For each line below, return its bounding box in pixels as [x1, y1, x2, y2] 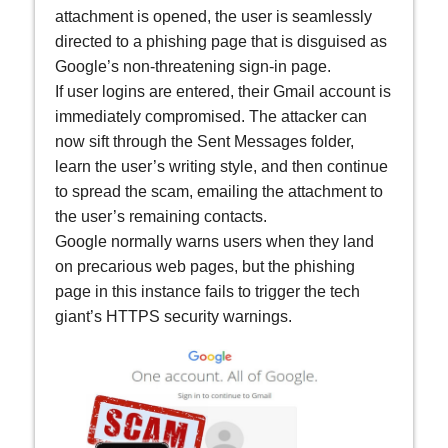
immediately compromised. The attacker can [55, 108, 367, 126]
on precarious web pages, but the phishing [55, 258, 355, 276]
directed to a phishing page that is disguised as [55, 33, 387, 51]
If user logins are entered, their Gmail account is [55, 83, 391, 101]
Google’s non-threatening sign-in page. [55, 58, 331, 76]
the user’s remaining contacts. [55, 208, 267, 226]
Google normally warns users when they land [55, 233, 374, 251]
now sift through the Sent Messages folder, [55, 133, 354, 151]
